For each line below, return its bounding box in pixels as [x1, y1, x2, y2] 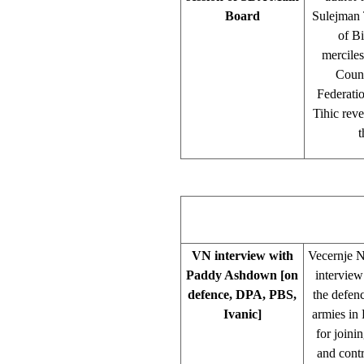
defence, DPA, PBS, [188, 287, 297, 301]
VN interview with [191, 248, 293, 262]
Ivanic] [223, 306, 262, 321]
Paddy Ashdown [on [186, 267, 298, 282]
